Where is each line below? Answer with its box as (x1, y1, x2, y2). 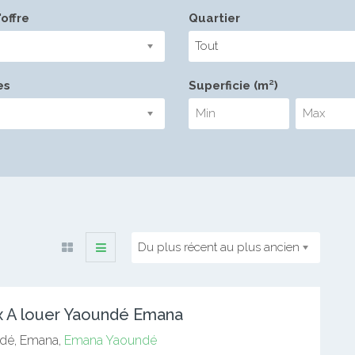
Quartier (188, 11, 240, 25)
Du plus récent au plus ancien (138, 240, 300, 254)
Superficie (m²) (188, 78, 278, 93)
